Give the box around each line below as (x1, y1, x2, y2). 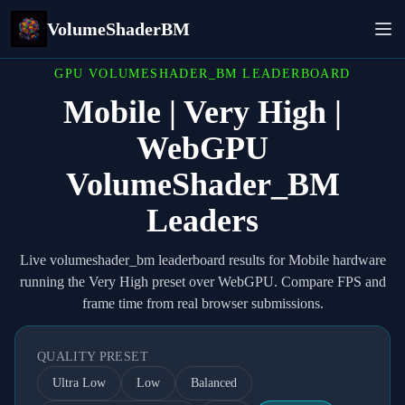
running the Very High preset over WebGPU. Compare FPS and (19, 274, 386, 289)
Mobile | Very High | (63, 94, 342, 130)
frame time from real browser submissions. (81, 296, 324, 311)
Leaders (146, 202, 259, 239)
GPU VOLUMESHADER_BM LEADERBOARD (54, 67, 351, 80)
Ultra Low (52, 376, 106, 390)
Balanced (191, 376, 237, 390)
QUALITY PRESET (37, 350, 148, 363)
